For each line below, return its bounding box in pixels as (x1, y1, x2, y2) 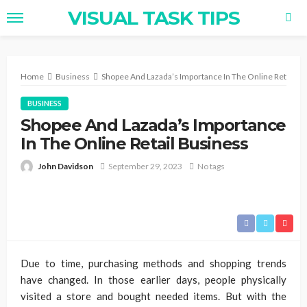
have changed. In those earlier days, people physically (21, 273, 286, 286)
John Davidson (38, 161, 93, 171)
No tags (197, 161, 225, 171)
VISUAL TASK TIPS (67, 6, 240, 29)
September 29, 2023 (108, 161, 182, 171)
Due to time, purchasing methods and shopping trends (21, 257, 286, 269)
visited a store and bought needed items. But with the (21, 290, 286, 302)
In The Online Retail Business (21, 134, 248, 153)
